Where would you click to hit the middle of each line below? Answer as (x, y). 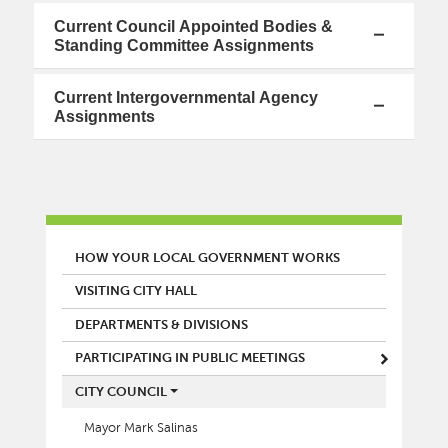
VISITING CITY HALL (136, 291)
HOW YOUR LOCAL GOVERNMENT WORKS (207, 257)
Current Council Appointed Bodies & (194, 27)
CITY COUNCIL (121, 392)
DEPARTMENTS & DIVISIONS (161, 324)
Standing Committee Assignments (184, 46)
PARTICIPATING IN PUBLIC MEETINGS (190, 358)
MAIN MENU (130, 253)
